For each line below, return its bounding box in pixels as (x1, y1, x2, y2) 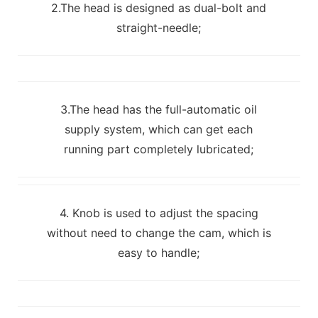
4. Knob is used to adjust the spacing (59, 205, 258, 220)
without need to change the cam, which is (46, 225, 271, 240)
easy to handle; (118, 245, 200, 260)
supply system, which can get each (65, 121, 253, 136)
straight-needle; (116, 20, 202, 35)
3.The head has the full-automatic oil (60, 102, 258, 116)
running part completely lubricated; (64, 141, 254, 156)
